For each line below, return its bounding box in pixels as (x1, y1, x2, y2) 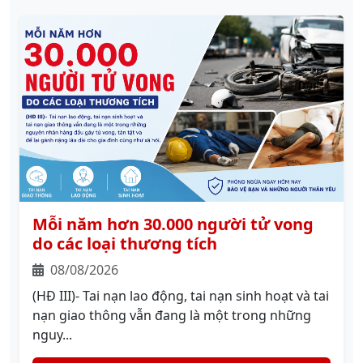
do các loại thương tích (32, 233, 217, 254)
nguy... (32, 326, 72, 344)
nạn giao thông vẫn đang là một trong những (32, 306, 311, 324)
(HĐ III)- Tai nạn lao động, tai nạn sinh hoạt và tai (32, 287, 329, 305)
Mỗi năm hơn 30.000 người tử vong (32, 213, 314, 235)
